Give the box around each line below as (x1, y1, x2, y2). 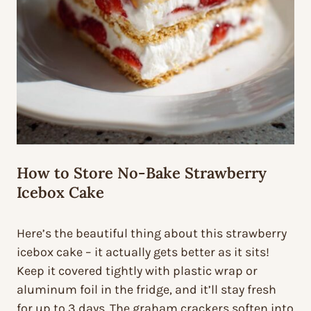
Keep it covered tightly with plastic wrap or (17, 263, 258, 279)
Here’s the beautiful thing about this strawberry (17, 226, 287, 242)
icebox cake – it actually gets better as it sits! (17, 244, 269, 260)
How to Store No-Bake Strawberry (17, 163, 267, 183)
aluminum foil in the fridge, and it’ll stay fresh (17, 282, 276, 298)
